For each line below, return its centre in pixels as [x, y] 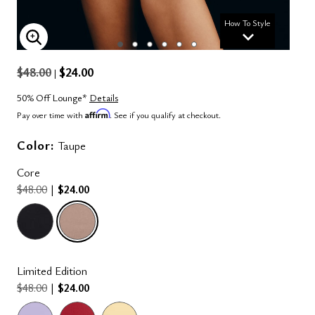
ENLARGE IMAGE [87, 44]
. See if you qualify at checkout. [165, 115]
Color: [37, 145]
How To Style [247, 22]
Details [104, 97]
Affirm [97, 114]
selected [120, 211]
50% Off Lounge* [53, 97]
